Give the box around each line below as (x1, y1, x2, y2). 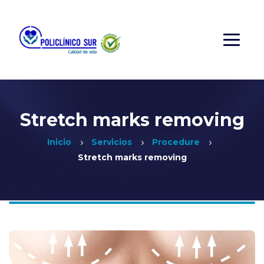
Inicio (47, 137, 71, 147)
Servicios (91, 137, 132, 147)
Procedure (151, 137, 200, 147)
